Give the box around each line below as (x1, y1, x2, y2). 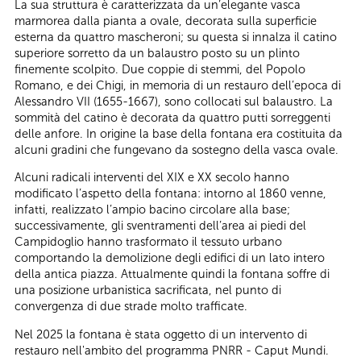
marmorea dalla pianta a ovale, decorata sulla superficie (15, 13, 317, 28)
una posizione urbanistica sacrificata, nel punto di (15, 283, 281, 298)
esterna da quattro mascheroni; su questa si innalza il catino (15, 29, 337, 44)
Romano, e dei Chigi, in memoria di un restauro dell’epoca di (15, 77, 341, 93)
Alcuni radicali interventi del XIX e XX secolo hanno (15, 170, 289, 185)
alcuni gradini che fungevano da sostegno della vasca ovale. (15, 142, 338, 157)
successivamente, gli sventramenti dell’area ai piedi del (15, 218, 306, 234)
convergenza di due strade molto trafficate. (15, 299, 247, 314)
